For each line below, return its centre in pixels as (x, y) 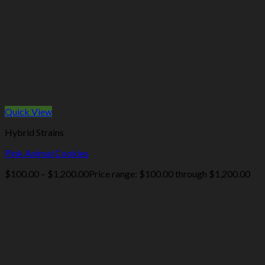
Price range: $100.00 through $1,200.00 (169, 174)
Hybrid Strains (34, 132)
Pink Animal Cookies (47, 153)
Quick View (28, 112)
